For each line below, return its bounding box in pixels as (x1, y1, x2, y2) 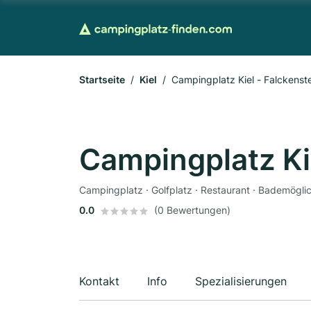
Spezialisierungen (195, 274, 287, 288)
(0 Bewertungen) (154, 204, 230, 216)
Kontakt (79, 274, 119, 288)
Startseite (79, 74, 125, 85)
